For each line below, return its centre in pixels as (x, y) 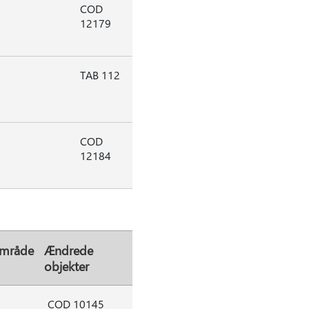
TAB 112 (100, 75)
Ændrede (68, 250)
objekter (66, 266)
